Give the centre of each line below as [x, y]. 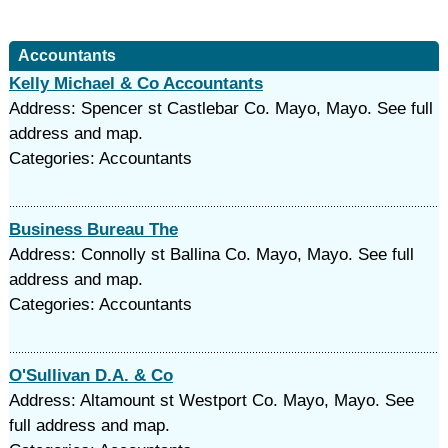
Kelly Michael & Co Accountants [135, 83]
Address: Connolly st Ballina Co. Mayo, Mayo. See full [211, 254]
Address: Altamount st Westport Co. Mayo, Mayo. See [211, 400]
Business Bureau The [93, 229]
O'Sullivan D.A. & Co [90, 375]
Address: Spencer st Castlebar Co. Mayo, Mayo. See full [220, 108]
